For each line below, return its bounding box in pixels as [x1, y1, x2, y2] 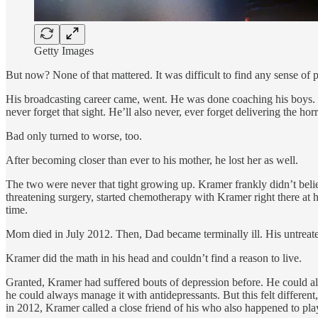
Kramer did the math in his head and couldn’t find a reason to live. [6, 251, 302, 264]
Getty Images [34, 44, 94, 57]
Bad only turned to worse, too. [6, 129, 142, 142]
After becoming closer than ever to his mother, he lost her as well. [6, 153, 298, 166]
